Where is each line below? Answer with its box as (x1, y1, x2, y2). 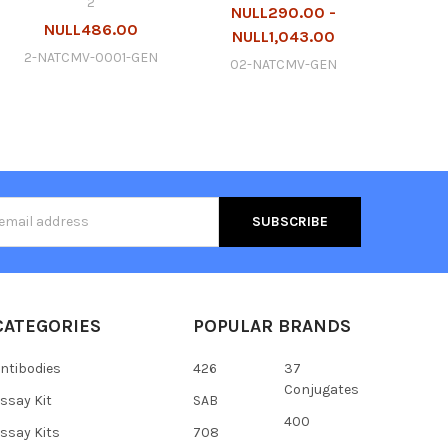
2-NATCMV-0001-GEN (23, 48, 158, 66)
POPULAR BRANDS (192, 314, 351, 337)
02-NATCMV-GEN (230, 55, 338, 73)
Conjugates (283, 380, 359, 398)
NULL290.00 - (231, 2, 337, 22)
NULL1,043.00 (232, 26, 336, 46)
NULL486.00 (43, 19, 138, 39)
